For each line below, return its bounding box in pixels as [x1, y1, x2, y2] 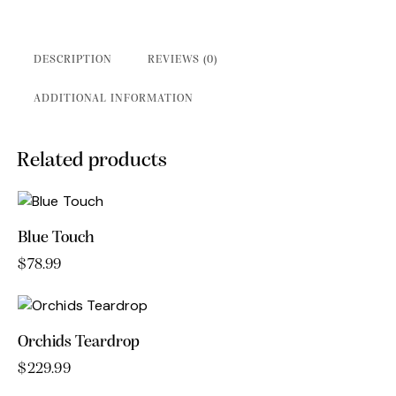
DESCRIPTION [34, 53, 112, 65]
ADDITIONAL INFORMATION [34, 92, 194, 104]
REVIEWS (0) [148, 53, 218, 65]
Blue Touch [18, 229, 95, 247]
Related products [17, 149, 167, 171]
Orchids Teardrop [18, 333, 140, 351]
